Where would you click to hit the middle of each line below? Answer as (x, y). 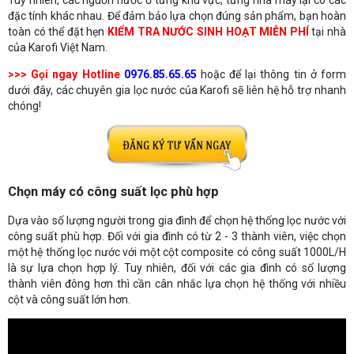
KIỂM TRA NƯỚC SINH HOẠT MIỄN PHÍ (208, 31)
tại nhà (328, 31)
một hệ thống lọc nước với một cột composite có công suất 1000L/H (177, 252)
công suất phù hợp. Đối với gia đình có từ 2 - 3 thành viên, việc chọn (177, 236)
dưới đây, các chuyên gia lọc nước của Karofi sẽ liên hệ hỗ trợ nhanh (177, 90)
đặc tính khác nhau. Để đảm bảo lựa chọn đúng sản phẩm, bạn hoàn (177, 15)
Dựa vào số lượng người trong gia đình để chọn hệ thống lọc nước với (177, 220)
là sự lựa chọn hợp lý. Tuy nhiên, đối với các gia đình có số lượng (177, 267)
